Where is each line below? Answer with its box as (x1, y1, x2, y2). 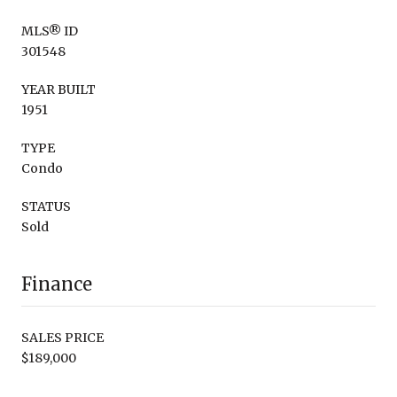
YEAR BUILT (21, 81, 96, 97)
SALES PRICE (21, 329, 104, 346)
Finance (21, 272, 92, 295)
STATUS (21, 198, 71, 214)
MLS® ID (21, 22, 78, 39)
